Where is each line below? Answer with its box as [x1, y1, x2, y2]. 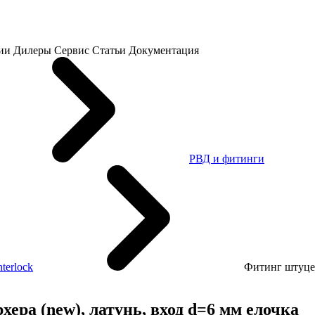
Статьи [92, 44, 126, 57]
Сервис [54, 44, 89, 57]
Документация [129, 44, 199, 57]
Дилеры [13, 44, 51, 57]
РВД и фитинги [189, 153, 264, 165]
